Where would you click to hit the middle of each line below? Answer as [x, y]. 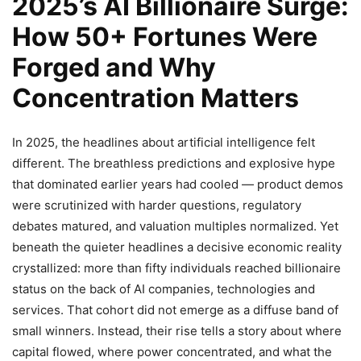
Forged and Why [114, 68]
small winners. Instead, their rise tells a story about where [177, 331]
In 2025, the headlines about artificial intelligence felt [164, 143]
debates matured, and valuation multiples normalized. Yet [175, 226]
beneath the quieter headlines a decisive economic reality [177, 247]
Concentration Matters [156, 98]
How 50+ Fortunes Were [165, 37]
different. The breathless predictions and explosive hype [174, 164]
